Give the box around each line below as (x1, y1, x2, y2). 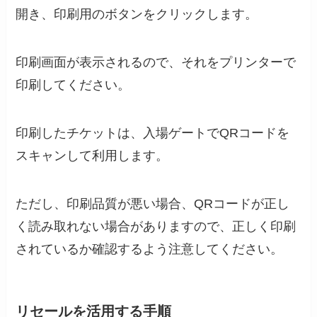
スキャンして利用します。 (16, 148, 169, 163)
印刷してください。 (16, 77, 131, 92)
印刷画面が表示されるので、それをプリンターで (16, 54, 296, 69)
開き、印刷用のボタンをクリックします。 (16, 7, 258, 22)
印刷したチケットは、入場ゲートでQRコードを (16, 125, 290, 140)
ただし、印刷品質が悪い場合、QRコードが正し (16, 196, 290, 211)
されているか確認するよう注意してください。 (16, 241, 284, 256)
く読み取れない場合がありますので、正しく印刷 (16, 219, 296, 234)
